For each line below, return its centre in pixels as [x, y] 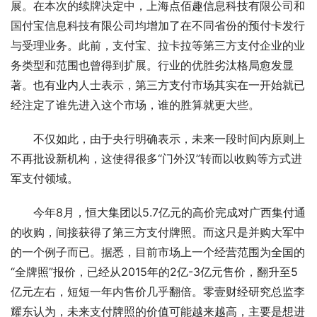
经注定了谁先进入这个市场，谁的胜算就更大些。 [135, 105]
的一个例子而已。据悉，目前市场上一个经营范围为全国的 [158, 252]
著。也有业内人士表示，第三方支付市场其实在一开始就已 [158, 85]
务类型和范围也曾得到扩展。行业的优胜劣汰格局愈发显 [152, 65]
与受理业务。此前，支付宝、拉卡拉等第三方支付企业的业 [158, 45]
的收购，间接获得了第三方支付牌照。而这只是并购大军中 [158, 232]
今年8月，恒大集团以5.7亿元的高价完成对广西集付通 [169, 212]
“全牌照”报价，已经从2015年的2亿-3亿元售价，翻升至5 [154, 272]
